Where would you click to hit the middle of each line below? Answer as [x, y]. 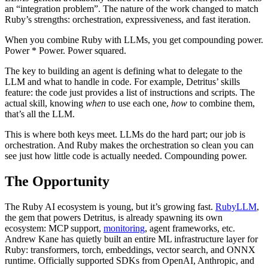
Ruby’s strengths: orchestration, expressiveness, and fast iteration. [128, 20]
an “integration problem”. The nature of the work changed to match [132, 9]
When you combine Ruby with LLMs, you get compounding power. [134, 40]
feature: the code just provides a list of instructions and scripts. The [130, 93]
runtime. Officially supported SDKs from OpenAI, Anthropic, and [130, 261]
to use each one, [138, 103]
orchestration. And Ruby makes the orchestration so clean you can [129, 145]
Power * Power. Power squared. [66, 51]
